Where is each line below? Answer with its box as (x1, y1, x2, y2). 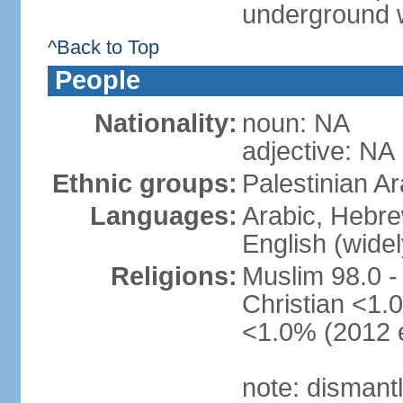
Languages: (89, 201, 237, 230)
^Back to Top (47, 36, 159, 58)
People (54, 66, 140, 94)
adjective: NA (241, 137, 395, 166)
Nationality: (94, 109, 237, 138)
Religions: (110, 262, 237, 291)
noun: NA (241, 109, 350, 138)
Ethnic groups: (51, 169, 237, 198)
